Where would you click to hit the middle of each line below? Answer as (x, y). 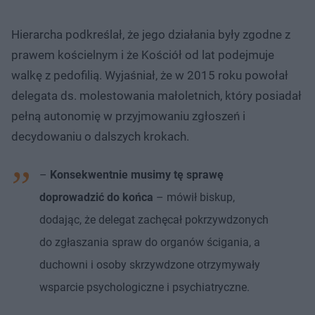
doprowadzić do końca (96, 197)
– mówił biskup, (194, 197)
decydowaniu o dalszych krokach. (100, 136)
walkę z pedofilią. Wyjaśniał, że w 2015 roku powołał (150, 75)
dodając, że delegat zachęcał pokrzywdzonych (154, 219)
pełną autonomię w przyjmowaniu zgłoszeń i (128, 116)
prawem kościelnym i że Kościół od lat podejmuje (143, 54)
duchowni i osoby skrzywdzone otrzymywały (150, 264)
